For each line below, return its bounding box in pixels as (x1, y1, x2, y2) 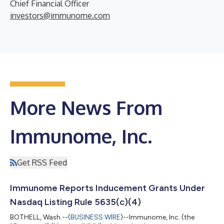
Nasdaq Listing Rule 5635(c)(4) (10, 196, 141, 207)
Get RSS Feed (17, 157, 67, 167)
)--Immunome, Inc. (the (120, 212, 194, 221)
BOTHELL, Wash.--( (10, 212, 70, 221)
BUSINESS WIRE (70, 212, 120, 221)
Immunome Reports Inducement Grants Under (10, 182, 205, 193)
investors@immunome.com (10, 10, 110, 20)
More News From (10, 95, 162, 119)
